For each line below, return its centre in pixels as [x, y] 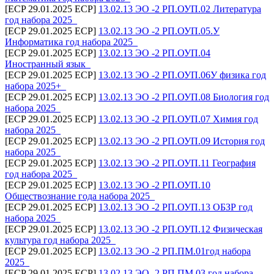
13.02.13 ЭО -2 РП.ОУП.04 [154, 53]
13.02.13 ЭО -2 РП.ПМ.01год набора [175, 251]
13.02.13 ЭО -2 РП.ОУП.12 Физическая [180, 229]
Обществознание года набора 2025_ [80, 196]
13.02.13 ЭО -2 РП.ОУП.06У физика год [182, 75]
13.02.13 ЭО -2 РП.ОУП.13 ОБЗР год [176, 207]
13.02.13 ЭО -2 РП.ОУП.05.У [159, 31]
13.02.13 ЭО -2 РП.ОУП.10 [154, 185]
